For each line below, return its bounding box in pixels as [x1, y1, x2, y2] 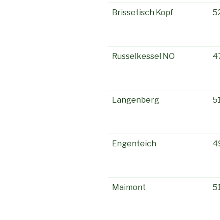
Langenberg [112, 95, 160, 105]
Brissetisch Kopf [112, 7, 174, 17]
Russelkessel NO [112, 51, 175, 61]
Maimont [112, 182, 146, 192]
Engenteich [112, 138, 157, 148]
